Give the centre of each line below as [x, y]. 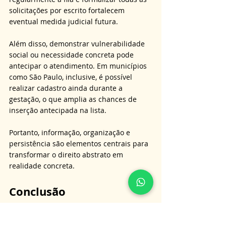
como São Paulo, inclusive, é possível [72, 77]
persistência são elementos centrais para [80, 144]
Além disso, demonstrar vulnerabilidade [78, 44]
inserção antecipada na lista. [59, 110]
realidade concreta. [42, 166]
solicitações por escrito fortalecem [68, 11]
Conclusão [37, 192]
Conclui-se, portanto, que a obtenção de [77, 206]
